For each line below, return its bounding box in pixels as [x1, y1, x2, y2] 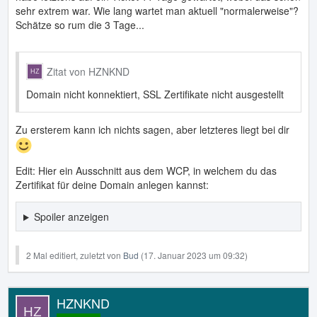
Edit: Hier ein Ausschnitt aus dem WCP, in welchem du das [16, 163, 277, 178]
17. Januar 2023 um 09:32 [144, 249, 245, 262]
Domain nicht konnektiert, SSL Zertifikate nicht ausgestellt [26, 87, 284, 102]
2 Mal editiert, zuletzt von [26, 249, 123, 262]
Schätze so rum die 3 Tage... [16, 18, 144, 33]
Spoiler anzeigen [33, 209, 109, 224]
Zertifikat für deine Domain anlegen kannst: [16, 178, 209, 192]
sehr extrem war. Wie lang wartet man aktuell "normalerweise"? [16, 4, 299, 18]
